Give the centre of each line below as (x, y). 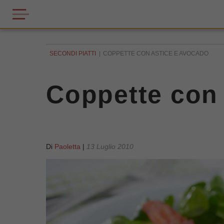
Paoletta (67, 146)
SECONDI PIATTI (73, 53)
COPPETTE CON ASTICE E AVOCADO (156, 53)
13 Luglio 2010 (110, 146)
